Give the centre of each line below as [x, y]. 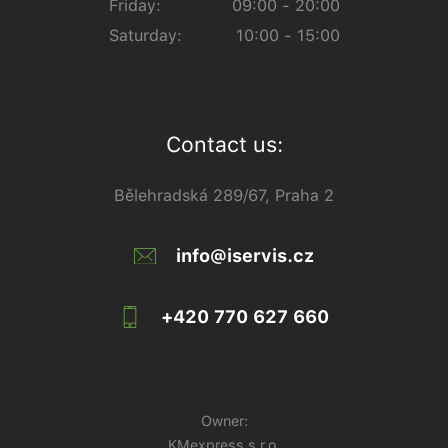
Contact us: [224, 144]
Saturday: [145, 36]
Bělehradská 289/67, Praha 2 [224, 196]
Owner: [224, 421]
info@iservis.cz [245, 256]
